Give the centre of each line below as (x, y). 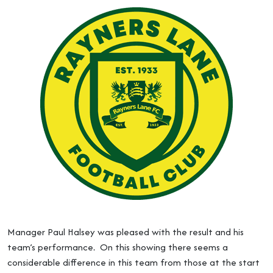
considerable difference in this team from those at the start (133, 262)
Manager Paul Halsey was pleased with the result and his (126, 232)
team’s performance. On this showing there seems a (118, 247)
